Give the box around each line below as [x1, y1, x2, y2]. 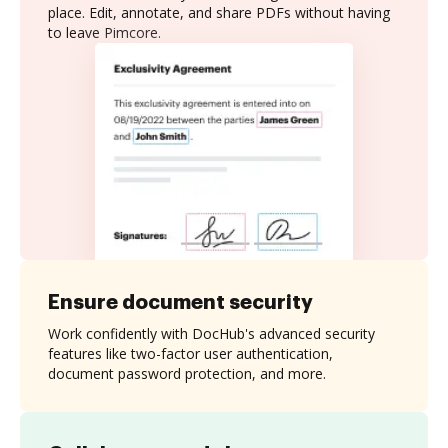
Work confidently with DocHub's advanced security [48, 323, 375, 343]
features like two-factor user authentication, [48, 343, 333, 363]
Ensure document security [48, 291, 313, 312]
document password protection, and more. [48, 363, 326, 383]
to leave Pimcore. [48, 23, 161, 42]
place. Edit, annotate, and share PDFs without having [48, 3, 390, 22]
